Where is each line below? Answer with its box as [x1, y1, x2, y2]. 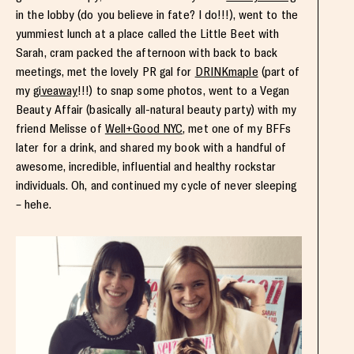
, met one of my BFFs [183, 120, 292, 136]
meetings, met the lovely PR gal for [16, 63, 195, 79]
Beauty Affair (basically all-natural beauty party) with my [16, 101, 296, 117]
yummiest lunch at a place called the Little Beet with [16, 25, 280, 41]
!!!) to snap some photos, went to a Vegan [77, 82, 290, 98]
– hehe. [16, 196, 51, 212]
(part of [258, 63, 300, 79]
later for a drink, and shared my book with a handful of [16, 139, 287, 155]
